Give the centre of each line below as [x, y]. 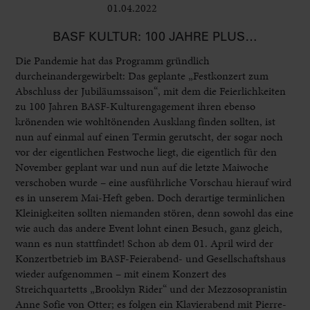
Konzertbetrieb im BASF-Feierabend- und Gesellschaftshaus [151, 258]
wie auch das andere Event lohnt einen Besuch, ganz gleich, [149, 228]
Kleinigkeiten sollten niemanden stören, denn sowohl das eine [155, 212]
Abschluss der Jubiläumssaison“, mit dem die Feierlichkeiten [151, 91]
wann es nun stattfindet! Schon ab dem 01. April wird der [145, 243]
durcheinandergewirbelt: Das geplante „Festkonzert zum [142, 75]
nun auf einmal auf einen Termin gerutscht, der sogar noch [149, 136]
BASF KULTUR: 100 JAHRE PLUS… [155, 36]
